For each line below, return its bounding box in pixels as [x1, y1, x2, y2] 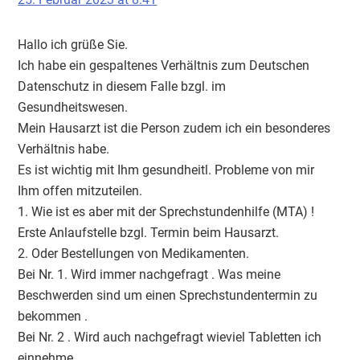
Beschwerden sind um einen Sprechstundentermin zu [18, 287, 318, 303]
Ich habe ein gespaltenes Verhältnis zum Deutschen [18, 57, 310, 73]
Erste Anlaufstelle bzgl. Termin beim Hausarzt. [18, 224, 280, 240]
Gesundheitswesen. [18, 99, 129, 115]
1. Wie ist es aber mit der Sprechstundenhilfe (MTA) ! [18, 203, 315, 219]
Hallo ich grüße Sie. [18, 36, 129, 52]
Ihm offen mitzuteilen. [18, 182, 143, 198]
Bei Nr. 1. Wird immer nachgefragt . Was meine [18, 266, 281, 282]
